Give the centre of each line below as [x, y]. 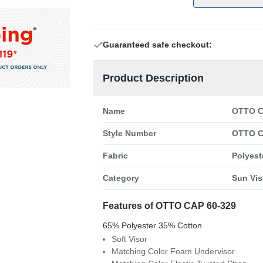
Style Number [129, 133]
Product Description [153, 78]
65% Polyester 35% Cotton [152, 225]
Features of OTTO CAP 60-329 [169, 206]
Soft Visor [129, 239]
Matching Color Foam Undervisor [173, 251]
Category [121, 178]
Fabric [115, 156]
